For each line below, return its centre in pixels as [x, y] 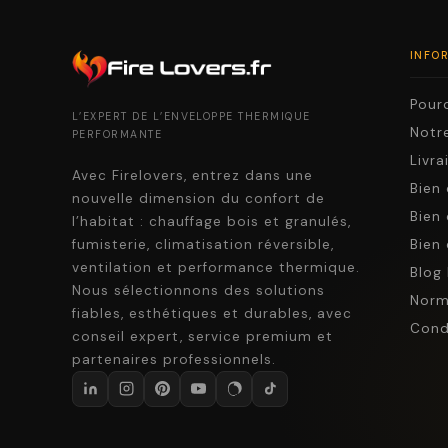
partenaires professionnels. [174, 359]
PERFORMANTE [117, 134]
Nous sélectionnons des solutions [198, 290]
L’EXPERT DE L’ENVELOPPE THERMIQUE [191, 116]
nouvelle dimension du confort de [198, 198]
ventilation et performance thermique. [216, 267]
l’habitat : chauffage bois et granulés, [211, 221]
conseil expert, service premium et [202, 336]
